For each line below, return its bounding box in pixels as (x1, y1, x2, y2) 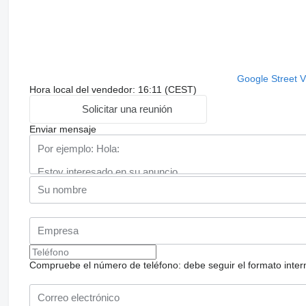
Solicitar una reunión (82, 103, 173, 115)
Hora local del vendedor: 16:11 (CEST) (29, 83, 197, 95)
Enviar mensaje (29, 123, 96, 135)
